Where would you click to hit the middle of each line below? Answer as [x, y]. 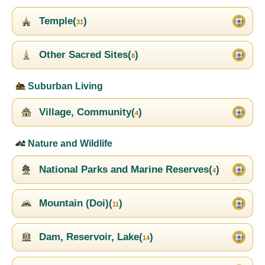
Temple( [56, 21]
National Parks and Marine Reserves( [124, 170]
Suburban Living [64, 86]
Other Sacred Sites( [84, 55]
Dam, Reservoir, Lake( [89, 237]
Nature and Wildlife [69, 144]
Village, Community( [85, 112]
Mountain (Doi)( [74, 203]
